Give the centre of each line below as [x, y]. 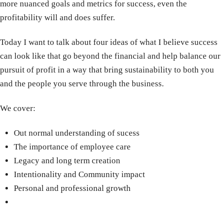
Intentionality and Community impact [79, 175]
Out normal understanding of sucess [76, 133]
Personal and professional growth [72, 188]
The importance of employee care [72, 147]
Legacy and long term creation [67, 161]
